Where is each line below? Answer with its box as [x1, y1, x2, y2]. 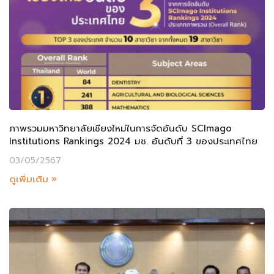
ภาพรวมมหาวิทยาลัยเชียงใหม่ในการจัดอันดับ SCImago [9, 122, 232, 136]
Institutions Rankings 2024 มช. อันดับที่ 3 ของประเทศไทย [9, 135, 257, 149]
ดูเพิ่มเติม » [9, 172, 57, 187]
